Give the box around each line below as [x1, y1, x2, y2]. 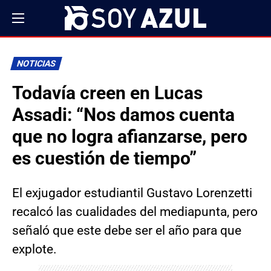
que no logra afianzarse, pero [12, 126, 247, 147]
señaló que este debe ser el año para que [12, 223, 241, 238]
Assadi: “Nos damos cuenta [12, 104, 235, 125]
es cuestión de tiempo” [12, 148, 197, 169]
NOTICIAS [15, 59, 57, 69]
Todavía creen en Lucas [12, 82, 203, 103]
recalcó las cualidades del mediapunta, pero [12, 204, 258, 219]
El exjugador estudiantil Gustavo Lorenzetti [12, 186, 252, 200]
